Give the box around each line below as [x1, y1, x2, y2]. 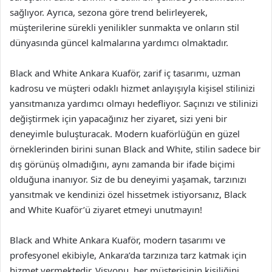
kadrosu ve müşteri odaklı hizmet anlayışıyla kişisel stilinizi [10, 82, 255, 94]
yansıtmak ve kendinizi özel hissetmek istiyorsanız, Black [10, 188, 246, 200]
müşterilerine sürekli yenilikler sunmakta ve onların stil [10, 21, 239, 33]
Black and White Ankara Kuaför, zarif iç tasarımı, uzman [10, 67, 240, 79]
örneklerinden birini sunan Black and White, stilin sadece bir [10, 143, 260, 155]
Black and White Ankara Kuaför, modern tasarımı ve [10, 234, 225, 246]
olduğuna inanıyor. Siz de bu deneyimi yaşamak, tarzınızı [10, 173, 246, 185]
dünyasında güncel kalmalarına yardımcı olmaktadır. [10, 36, 228, 49]
